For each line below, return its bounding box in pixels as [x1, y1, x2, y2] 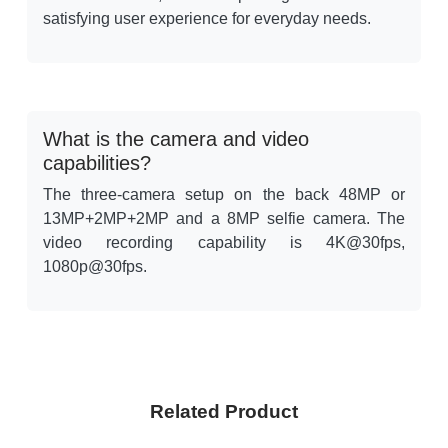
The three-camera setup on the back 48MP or [43, 186, 405, 204]
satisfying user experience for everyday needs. [43, 10, 371, 28]
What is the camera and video [43, 128, 309, 151]
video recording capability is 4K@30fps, [43, 234, 405, 252]
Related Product [150, 401, 298, 423]
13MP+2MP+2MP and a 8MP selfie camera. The [43, 210, 405, 228]
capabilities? [43, 152, 151, 175]
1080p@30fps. [43, 258, 147, 276]
